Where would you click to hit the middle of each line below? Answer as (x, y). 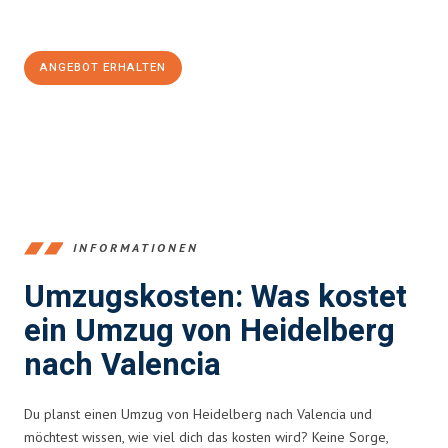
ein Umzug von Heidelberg (209, 331)
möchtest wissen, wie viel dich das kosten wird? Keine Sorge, (206, 436)
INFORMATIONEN (136, 248)
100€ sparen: (77, 20)
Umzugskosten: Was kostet (215, 297)
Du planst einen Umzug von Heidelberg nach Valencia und (198, 413)
